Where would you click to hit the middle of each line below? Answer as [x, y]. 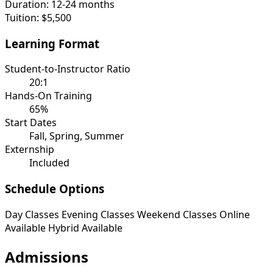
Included [49, 163]
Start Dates [31, 123]
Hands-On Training [48, 96]
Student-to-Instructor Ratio [68, 69]
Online [235, 214]
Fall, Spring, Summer [77, 136]
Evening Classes [98, 214]
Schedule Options [55, 189]
